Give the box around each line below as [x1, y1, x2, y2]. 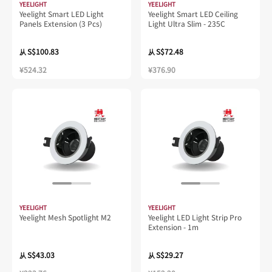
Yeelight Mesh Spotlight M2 [19, 211, 111, 222]
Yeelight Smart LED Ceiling [148, 8, 238, 19]
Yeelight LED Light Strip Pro [148, 211, 242, 222]
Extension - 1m [148, 221, 199, 232]
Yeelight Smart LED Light [19, 8, 104, 19]
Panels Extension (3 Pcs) [19, 18, 102, 29]
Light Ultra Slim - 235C [148, 18, 225, 29]
